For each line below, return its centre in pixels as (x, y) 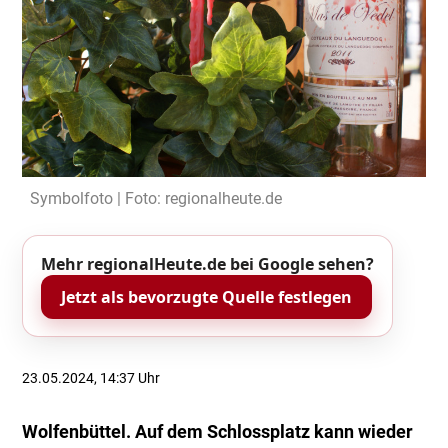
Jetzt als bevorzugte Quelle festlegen (206, 296)
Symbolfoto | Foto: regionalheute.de (156, 198)
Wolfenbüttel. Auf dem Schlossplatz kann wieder (218, 432)
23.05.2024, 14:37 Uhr (91, 378)
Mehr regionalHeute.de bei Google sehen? (207, 264)
